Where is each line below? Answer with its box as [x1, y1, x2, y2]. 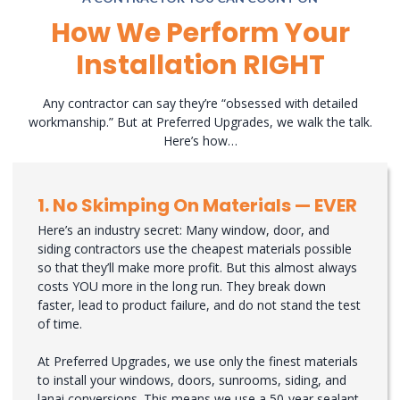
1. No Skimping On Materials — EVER [37, 193, 357, 219]
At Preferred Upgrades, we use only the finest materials [37, 353, 358, 371]
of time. [37, 315, 82, 333]
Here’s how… [162, 131, 237, 149]
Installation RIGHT [75, 46, 325, 84]
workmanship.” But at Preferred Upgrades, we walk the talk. [28, 112, 372, 130]
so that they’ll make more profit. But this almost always [37, 259, 357, 277]
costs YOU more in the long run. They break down [37, 278, 326, 296]
